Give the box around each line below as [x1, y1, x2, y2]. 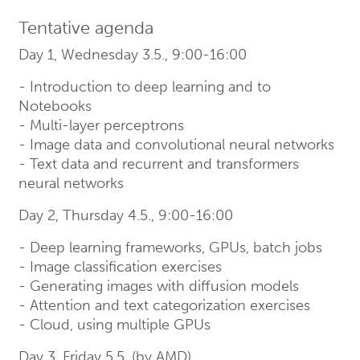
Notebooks [18, 97, 92, 116]
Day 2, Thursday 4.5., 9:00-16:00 [18, 207, 233, 225]
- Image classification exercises [18, 258, 222, 276]
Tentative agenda [18, 18, 153, 39]
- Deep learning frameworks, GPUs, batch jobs [18, 239, 322, 257]
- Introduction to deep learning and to [18, 78, 271, 96]
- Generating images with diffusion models [18, 277, 299, 296]
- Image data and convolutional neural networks [18, 136, 334, 154]
